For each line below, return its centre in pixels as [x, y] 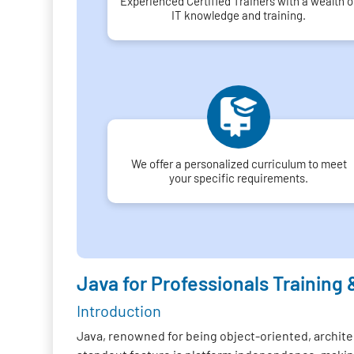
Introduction [119, 311]
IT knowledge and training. [239, 15]
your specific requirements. [239, 178]
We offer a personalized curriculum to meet [239, 164]
